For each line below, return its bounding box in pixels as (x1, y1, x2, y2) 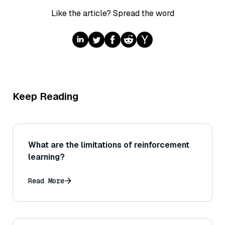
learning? (28, 152, 65, 163)
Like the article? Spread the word (51, 8, 174, 19)
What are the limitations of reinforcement (28, 140, 189, 151)
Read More (28, 176, 64, 186)
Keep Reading (13, 90, 78, 103)
